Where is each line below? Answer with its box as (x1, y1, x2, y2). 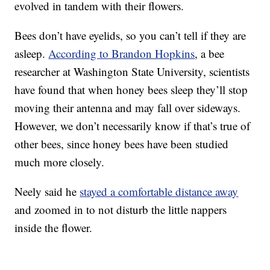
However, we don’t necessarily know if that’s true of (14, 118, 251, 134)
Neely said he (14, 184, 80, 199)
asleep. (14, 46, 49, 61)
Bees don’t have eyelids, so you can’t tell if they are (14, 28, 246, 43)
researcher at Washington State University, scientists (14, 64, 250, 80)
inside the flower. (14, 220, 93, 236)
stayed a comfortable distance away (80, 184, 239, 199)
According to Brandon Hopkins (48, 46, 195, 61)
